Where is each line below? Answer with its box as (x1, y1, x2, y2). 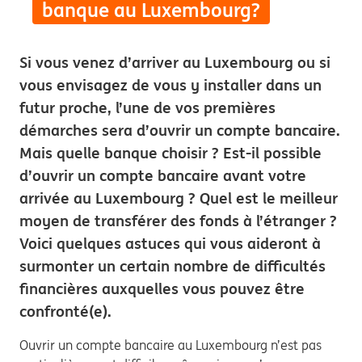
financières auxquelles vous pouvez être (19, 279, 305, 298)
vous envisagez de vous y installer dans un (19, 75, 322, 95)
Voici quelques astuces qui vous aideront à (19, 234, 321, 253)
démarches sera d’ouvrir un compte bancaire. (19, 120, 340, 140)
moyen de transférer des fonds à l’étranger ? (19, 211, 337, 230)
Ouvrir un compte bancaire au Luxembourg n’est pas (19, 337, 322, 353)
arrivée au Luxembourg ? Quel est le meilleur (19, 188, 338, 208)
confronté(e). (19, 301, 112, 321)
